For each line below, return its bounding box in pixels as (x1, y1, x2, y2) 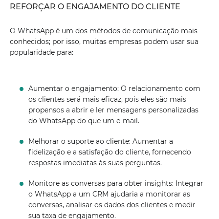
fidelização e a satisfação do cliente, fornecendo (28, 148, 192, 156)
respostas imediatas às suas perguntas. (28, 158, 162, 167)
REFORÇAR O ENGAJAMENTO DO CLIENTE (10, 2, 180, 11)
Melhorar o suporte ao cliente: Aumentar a (28, 137, 174, 146)
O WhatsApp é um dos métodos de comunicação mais (10, 26, 197, 35)
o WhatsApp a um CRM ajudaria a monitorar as (28, 190, 191, 198)
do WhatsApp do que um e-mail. (28, 116, 140, 125)
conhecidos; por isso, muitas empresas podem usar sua (10, 37, 198, 46)
